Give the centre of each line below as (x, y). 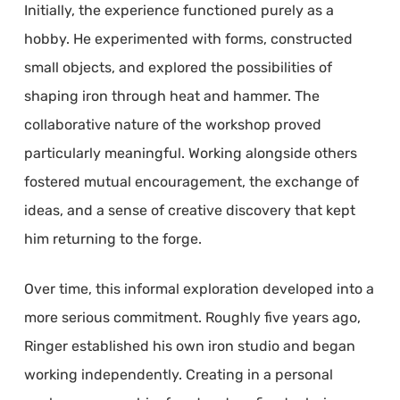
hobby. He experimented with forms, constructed (188, 38)
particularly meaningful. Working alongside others (190, 153)
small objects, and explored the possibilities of (178, 67)
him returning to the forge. (112, 238)
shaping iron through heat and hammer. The (171, 96)
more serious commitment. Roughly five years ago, (192, 317)
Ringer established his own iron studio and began (189, 346)
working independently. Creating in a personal (178, 374)
